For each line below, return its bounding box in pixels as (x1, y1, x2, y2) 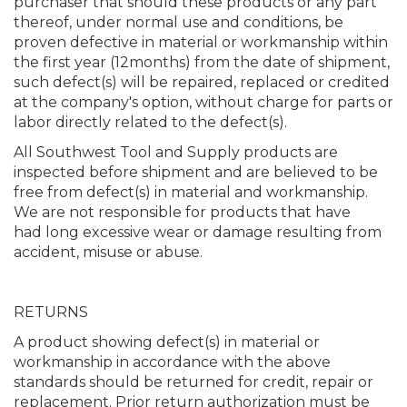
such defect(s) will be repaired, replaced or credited (14, 74, 390, 91)
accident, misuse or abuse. (14, 243, 203, 261)
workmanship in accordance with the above (14, 353, 331, 371)
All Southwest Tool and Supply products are (14, 144, 338, 161)
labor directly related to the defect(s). (14, 114, 287, 131)
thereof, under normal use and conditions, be (14, 14, 343, 31)
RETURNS (14, 303, 88, 321)
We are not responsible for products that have (14, 203, 351, 221)
